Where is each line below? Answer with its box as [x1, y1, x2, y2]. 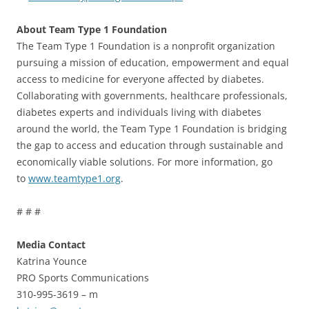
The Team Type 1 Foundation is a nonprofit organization [17, 39, 275, 52]
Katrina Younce [17, 254, 87, 268]
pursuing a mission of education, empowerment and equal [17, 55, 289, 69]
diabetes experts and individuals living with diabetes [17, 105, 261, 119]
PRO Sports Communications [17, 270, 149, 284]
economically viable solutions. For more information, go [17, 154, 272, 168]
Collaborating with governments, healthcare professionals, [17, 88, 288, 102]
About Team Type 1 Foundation [17, 22, 167, 36]
